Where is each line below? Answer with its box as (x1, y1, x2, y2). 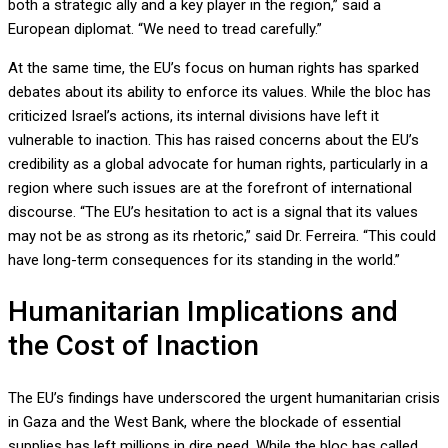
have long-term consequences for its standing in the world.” (8, 250, 400, 269)
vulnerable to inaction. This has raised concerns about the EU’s (8, 130, 419, 149)
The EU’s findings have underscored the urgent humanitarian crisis (8, 389, 440, 408)
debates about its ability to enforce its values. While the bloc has (8, 82, 431, 101)
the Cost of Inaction (8, 329, 259, 363)
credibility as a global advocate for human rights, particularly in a (8, 154, 428, 173)
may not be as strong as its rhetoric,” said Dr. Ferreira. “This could (8, 226, 436, 245)
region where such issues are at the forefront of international (8, 178, 412, 197)
